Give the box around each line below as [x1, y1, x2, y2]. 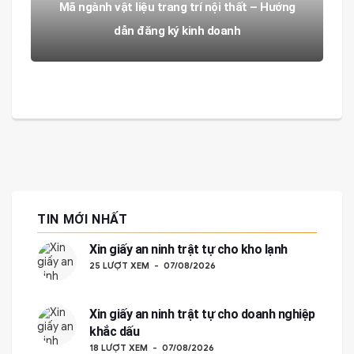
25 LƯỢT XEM [89, 260, 149, 272]
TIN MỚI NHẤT [37, 212, 128, 228]
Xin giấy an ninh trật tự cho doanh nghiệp [89, 307, 315, 322]
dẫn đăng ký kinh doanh [114, 24, 240, 39]
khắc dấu [89, 324, 139, 340]
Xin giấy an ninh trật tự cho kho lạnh [89, 242, 288, 258]
